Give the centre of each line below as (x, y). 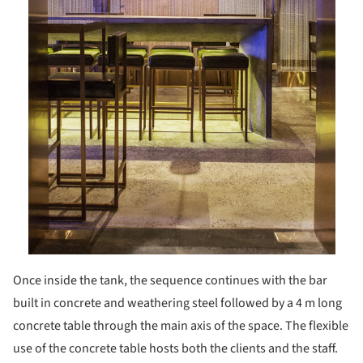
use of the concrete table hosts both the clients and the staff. (175, 348)
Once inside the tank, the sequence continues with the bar (170, 280)
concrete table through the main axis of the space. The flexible (181, 325)
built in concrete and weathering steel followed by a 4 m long (177, 303)
